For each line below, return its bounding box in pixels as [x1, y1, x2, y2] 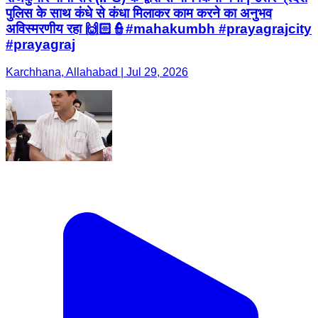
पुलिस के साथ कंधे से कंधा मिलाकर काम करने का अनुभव [6, 6, 272, 21]
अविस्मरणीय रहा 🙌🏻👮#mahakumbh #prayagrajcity [6, 21, 312, 37]
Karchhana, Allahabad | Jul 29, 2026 [6, 65, 188, 78]
